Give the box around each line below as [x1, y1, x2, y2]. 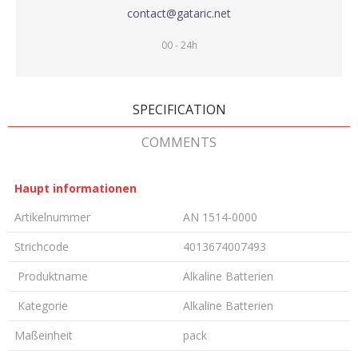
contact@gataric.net [127, 6, 231, 21]
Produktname [14, 268, 88, 284]
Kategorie [14, 298, 68, 313]
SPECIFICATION [132, 101, 226, 118]
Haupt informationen [14, 181, 137, 196]
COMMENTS [141, 133, 217, 151]
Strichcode [14, 239, 69, 254]
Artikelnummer [14, 209, 90, 225]
